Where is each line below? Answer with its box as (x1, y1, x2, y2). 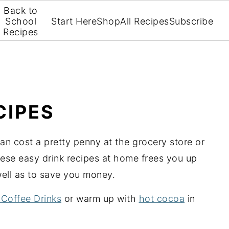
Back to (4, 5, 38, 16)
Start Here (51, 15, 97, 27)
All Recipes (120, 15, 169, 27)
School (5, 15, 36, 27)
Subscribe (169, 15, 214, 27)
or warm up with (61, 193, 139, 204)
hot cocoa (139, 193, 185, 204)
